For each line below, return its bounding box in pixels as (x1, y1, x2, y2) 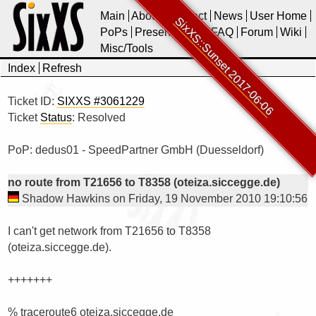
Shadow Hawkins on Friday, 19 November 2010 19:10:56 (19, 193, 308, 205)
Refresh (42, 62, 82, 74)
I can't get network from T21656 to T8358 (8, 225, 211, 237)
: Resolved (72, 111, 126, 123)
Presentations (135, 26, 204, 38)
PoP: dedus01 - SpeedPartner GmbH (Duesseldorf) (8, 144, 264, 156)
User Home (250, 10, 307, 22)
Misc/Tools (100, 42, 153, 54)
